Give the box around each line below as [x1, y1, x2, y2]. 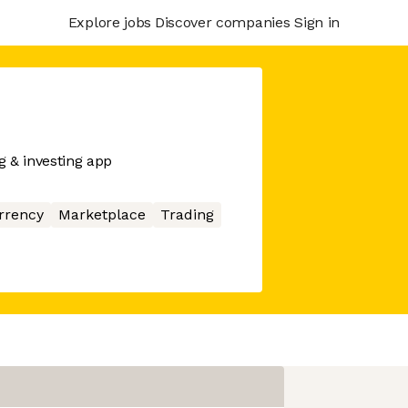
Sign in [294, 13, 340, 31]
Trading [159, 206, 214, 223]
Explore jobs [67, 13, 151, 31]
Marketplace [57, 206, 146, 223]
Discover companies [154, 13, 291, 31]
